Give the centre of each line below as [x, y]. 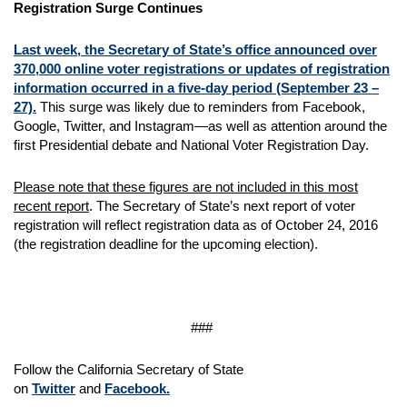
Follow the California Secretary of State [129, 369]
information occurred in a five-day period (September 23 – [196, 88]
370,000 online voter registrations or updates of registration [202, 69]
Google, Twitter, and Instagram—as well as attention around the [200, 126]
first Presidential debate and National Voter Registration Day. [193, 145]
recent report [51, 206]
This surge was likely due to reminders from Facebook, [201, 107]
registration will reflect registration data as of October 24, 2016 [196, 225]
